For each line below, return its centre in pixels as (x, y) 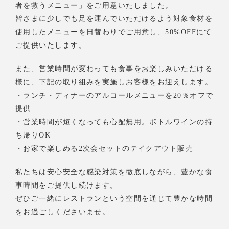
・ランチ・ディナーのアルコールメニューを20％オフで (114, 95)
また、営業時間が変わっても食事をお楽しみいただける (114, 68)
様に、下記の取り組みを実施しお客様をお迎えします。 (114, 82)
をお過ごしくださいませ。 (63, 211)
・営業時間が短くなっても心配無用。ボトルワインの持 (114, 121)
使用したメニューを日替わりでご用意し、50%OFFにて (114, 31)
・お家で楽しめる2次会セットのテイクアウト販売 (105, 148)
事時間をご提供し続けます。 (67, 185)
